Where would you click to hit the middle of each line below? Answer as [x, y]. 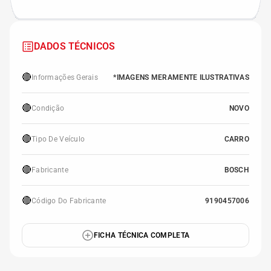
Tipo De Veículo [58, 139]
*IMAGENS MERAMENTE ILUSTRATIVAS [181, 77]
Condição [48, 108]
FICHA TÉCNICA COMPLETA [142, 235]
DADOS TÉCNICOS [75, 46]
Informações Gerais [65, 77]
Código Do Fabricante [69, 201]
